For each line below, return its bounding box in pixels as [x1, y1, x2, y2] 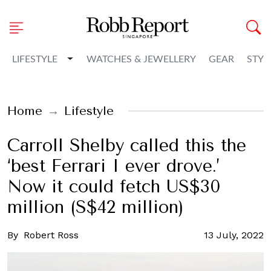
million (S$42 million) [7, 197, 184, 217]
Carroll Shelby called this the [7, 135, 246, 155]
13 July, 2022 [204, 229, 264, 241]
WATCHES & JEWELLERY [86, 54, 196, 64]
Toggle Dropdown [67, 53, 148, 65]
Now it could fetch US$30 [7, 177, 220, 197]
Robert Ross [24, 229, 79, 241]
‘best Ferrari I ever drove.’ [7, 156, 220, 176]
